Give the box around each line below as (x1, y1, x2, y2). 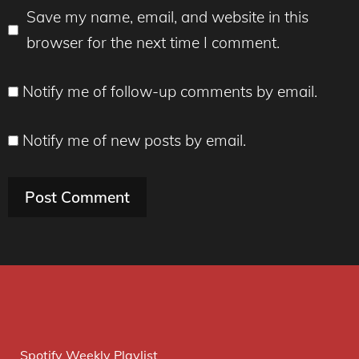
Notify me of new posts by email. (22, 131, 246, 151)
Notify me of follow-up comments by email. (22, 81, 317, 101)
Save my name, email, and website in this (26, 7, 309, 27)
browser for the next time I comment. (26, 33, 280, 53)
